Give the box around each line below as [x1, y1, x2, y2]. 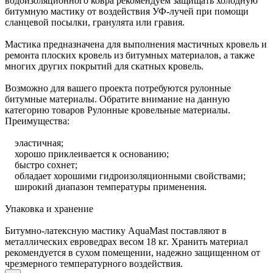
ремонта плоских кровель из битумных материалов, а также [5, 49, 255, 60]
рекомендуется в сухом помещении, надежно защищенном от [5, 247, 260, 258]
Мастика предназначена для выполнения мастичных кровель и [5, 38, 267, 49]
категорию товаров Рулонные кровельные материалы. [5, 104, 230, 115]
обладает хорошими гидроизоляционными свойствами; [5, 170, 246, 181]
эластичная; [5, 137, 63, 148]
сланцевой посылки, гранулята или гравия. [5, 16, 185, 27]
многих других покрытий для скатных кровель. [5, 60, 204, 71]
